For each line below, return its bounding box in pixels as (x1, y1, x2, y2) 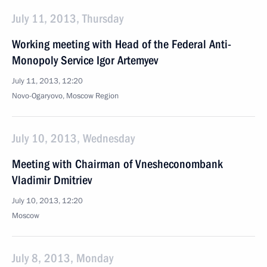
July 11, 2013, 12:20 (12, 76, 83, 86)
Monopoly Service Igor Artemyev (12, 53, 158, 67)
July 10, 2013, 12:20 (12, 195, 83, 206)
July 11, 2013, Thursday (12, 11, 123, 26)
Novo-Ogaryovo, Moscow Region (12, 91, 119, 101)
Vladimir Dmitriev (12, 173, 92, 187)
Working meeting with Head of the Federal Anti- (12, 37, 231, 51)
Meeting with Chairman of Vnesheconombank (12, 157, 223, 171)
